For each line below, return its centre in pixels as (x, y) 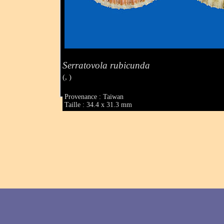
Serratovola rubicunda (106, 65)
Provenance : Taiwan (94, 97)
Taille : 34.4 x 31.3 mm (98, 105)
